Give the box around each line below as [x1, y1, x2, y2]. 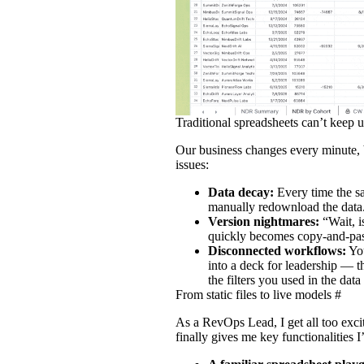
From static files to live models [175, 287, 331, 301]
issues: [175, 157, 209, 171]
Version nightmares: [208, 214, 319, 228]
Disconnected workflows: [208, 243, 346, 258]
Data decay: [208, 184, 274, 199]
